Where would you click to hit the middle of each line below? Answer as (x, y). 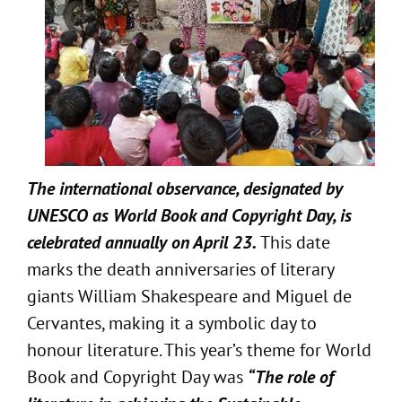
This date (293, 242)
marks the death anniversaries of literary (180, 269)
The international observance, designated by (185, 188)
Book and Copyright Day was (137, 376)
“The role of (291, 376)
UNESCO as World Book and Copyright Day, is (189, 215)
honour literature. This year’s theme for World (199, 350)
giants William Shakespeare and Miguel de (189, 296)
